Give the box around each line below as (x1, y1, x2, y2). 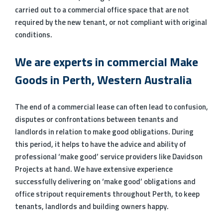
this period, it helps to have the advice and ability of (15, 138, 186, 150)
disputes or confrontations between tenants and (15, 113, 178, 125)
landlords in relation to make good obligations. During (15, 126, 194, 138)
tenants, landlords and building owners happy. (15, 201, 169, 213)
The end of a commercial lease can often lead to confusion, (15, 101, 208, 113)
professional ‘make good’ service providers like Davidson (15, 151, 203, 163)
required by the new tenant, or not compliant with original (15, 16, 207, 28)
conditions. (15, 29, 52, 41)
